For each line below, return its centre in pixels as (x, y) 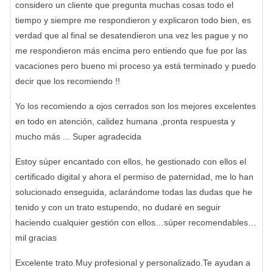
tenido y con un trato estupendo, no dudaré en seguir (118, 207)
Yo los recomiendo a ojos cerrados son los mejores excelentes (136, 106)
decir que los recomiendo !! (68, 81)
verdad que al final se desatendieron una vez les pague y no (132, 35)
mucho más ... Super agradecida (78, 136)
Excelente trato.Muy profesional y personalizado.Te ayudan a (133, 263)
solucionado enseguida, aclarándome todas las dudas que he (134, 192)
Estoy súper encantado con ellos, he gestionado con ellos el (131, 161)
